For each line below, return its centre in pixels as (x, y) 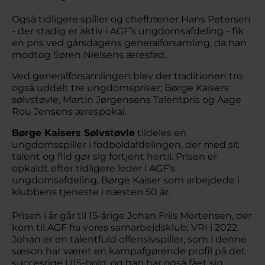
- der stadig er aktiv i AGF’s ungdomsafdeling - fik (128, 31)
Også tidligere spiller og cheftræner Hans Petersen (131, 19)
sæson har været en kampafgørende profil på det (129, 251)
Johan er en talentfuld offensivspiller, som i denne (129, 239)
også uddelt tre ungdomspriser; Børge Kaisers (120, 88)
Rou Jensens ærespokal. (76, 112)
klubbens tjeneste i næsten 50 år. (97, 192)
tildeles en (161, 133)
